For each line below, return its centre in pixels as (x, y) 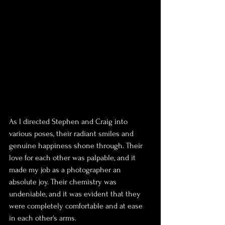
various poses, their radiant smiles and (72, 134)
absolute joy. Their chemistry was (64, 182)
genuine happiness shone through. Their (77, 146)
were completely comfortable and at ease (77, 206)
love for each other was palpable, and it (73, 158)
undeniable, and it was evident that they (76, 194)
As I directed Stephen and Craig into (69, 122)
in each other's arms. (43, 218)
